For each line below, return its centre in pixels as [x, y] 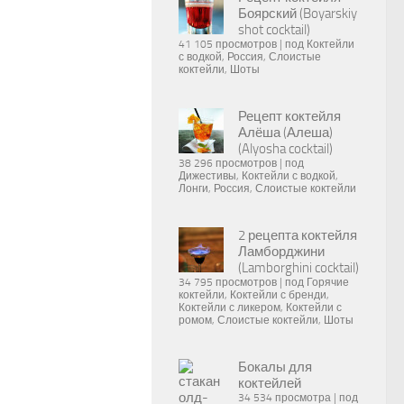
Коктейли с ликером [230, 308]
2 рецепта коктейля [298, 235]
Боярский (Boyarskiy [298, 14]
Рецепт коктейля [289, 116]
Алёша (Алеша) [285, 133]
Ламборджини [281, 252]
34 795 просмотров [228, 282]
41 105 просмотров [228, 44]
